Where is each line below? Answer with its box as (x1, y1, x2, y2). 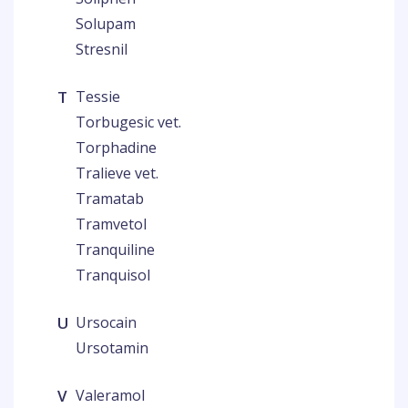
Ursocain (76, 312, 137, 332)
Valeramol (76, 385, 145, 405)
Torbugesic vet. (76, 112, 181, 132)
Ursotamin (76, 338, 148, 358)
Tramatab (76, 189, 144, 209)
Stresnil (76, 39, 127, 59)
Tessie (76, 87, 120, 107)
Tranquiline (76, 240, 155, 260)
